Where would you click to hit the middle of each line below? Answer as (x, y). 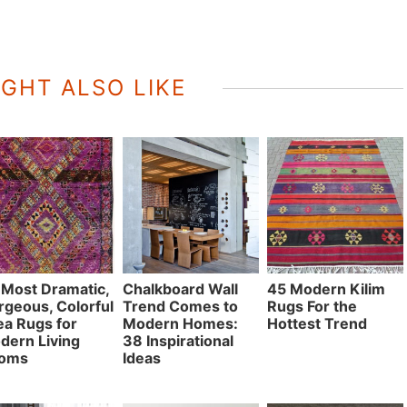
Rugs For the (313, 306)
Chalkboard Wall (181, 288)
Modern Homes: (181, 323)
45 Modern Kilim (327, 288)
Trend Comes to (181, 306)
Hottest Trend (318, 323)
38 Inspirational (179, 340)
